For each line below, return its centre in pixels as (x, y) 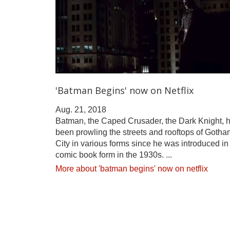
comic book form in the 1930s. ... (114, 155)
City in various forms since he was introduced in (142, 143)
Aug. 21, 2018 (81, 109)
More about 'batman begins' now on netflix (132, 168)
